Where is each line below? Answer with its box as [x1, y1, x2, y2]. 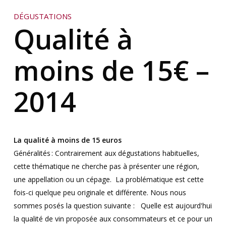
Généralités [13, 148, 50, 158]
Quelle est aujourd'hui [140, 201, 212, 211]
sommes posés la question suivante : [13, 201, 137, 211]
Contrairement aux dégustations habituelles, [54, 148, 199, 158]
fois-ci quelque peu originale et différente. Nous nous [13, 188, 186, 198]
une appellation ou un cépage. [13, 175, 111, 185]
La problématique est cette [115, 175, 204, 185]
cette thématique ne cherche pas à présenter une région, [13, 161, 199, 172]
